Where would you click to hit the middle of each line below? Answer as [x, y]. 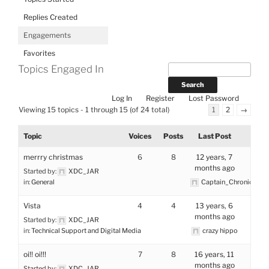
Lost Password [214, 98]
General [43, 182]
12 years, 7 [215, 157]
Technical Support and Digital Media [86, 231]
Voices [140, 136]
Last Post [214, 136]
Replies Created [50, 17]
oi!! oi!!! [35, 254]
